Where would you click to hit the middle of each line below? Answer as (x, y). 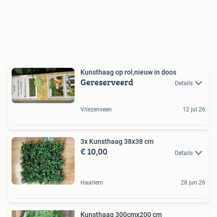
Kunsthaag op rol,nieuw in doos (128, 72)
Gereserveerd (107, 82)
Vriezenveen (96, 110)
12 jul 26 (194, 110)
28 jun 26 (193, 183)
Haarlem (92, 183)
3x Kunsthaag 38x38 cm (117, 142)
